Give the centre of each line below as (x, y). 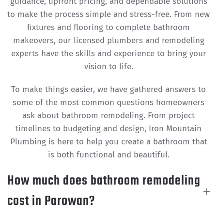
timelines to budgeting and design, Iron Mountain (108, 129)
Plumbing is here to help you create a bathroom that (108, 142)
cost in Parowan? (51, 201)
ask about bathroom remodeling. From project (108, 116)
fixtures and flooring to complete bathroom (108, 28)
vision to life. (108, 67)
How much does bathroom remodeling (104, 181)
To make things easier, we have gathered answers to (108, 90)
